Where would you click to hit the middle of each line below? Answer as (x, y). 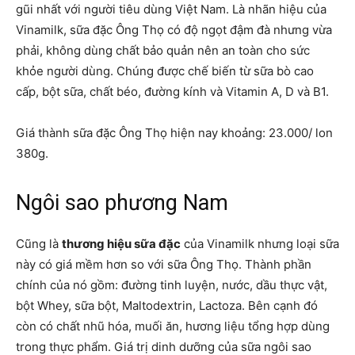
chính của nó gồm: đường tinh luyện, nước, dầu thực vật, (172, 285)
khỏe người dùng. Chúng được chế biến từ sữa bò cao (165, 71)
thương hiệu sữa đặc (121, 244)
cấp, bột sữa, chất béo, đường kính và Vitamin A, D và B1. (172, 92)
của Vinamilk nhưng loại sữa (260, 244)
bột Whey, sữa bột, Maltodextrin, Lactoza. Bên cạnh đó (167, 306)
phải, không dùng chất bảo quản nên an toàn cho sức (163, 51)
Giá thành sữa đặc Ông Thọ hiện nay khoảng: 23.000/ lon (174, 133)
